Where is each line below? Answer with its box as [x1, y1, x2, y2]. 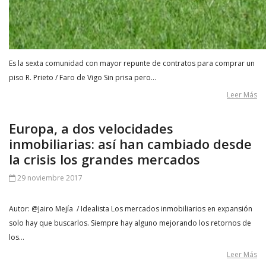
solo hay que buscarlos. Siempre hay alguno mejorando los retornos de [9, 218, 251, 228]
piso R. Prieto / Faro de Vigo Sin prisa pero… [9, 72, 156, 83]
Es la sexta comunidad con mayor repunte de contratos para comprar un [9, 58, 255, 68]
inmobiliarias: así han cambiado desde [9, 135, 252, 153]
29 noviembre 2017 [15, 173, 83, 183]
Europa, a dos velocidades [9, 119, 173, 137]
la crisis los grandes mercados [9, 150, 200, 168]
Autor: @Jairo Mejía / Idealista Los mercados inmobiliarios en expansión [9, 204, 252, 214]
